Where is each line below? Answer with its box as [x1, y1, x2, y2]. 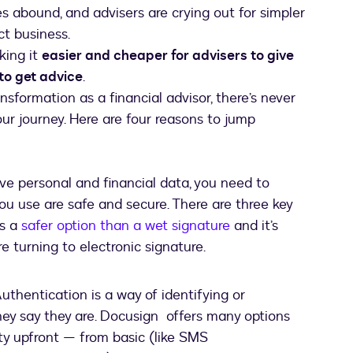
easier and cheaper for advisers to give [42, 46, 294, 66]
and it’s [230, 216, 278, 236]
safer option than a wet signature [21, 216, 230, 236]
